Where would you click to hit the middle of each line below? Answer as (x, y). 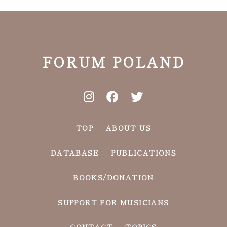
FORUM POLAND (113, 62)
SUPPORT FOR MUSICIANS (113, 202)
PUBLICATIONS (144, 152)
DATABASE (74, 152)
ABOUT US (128, 127)
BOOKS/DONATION (113, 177)
